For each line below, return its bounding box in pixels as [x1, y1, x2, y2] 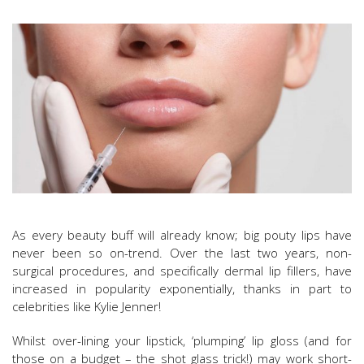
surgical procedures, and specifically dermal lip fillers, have [12, 262, 352, 279]
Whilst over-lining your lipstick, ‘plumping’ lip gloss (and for [12, 332, 352, 349]
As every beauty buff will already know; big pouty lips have [12, 227, 352, 244]
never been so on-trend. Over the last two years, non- [12, 245, 352, 262]
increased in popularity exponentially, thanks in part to [12, 280, 352, 297]
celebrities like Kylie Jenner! [12, 298, 161, 315]
